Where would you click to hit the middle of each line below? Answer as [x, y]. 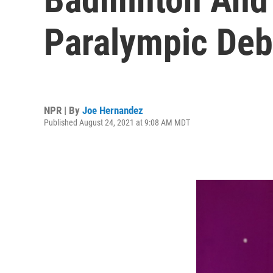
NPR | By [63, 110]
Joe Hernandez [113, 110]
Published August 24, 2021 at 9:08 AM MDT [117, 122]
